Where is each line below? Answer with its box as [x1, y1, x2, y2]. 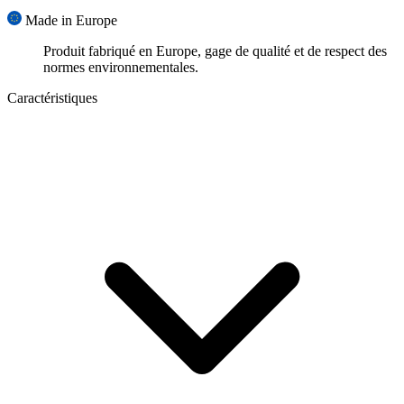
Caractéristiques [7, 90, 97, 106]
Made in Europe [25, 13, 117, 29]
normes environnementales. [43, 60, 198, 76]
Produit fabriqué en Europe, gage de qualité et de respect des [43, 43, 387, 60]
